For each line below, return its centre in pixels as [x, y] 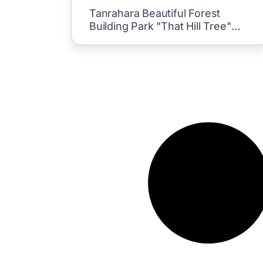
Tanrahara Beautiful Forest [155, 13]
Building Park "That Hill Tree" [160, 26]
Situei [103, 39]
